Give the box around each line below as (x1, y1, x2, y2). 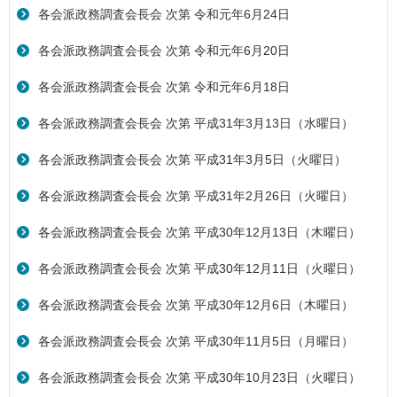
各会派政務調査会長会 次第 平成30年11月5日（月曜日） (38, 334, 354, 349)
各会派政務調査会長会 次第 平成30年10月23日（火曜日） (38, 370, 361, 385)
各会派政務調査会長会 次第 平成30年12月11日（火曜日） (38, 261, 361, 276)
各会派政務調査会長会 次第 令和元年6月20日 (38, 43, 290, 58)
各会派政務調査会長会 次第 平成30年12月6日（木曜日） (38, 298, 354, 313)
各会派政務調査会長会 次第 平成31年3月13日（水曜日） (38, 116, 354, 131)
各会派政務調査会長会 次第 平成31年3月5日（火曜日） (38, 152, 346, 167)
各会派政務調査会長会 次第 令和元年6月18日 (38, 80, 290, 95)
